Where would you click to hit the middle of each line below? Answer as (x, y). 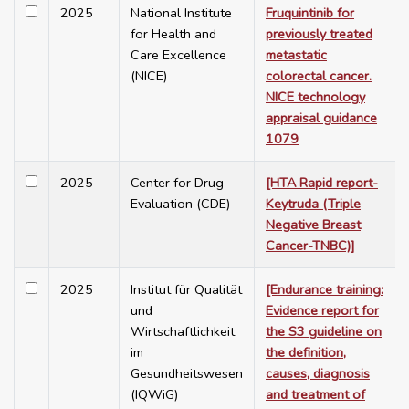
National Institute (181, 13)
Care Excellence (178, 55)
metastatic (296, 55)
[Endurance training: (325, 290)
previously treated (319, 34)
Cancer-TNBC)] (310, 246)
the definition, (306, 353)
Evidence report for (322, 311)
